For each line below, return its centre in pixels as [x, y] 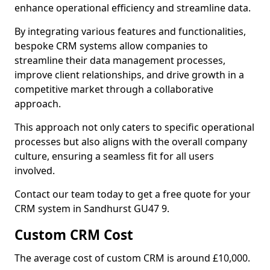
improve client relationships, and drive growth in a [129, 75]
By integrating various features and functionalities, [130, 31]
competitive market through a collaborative [114, 89]
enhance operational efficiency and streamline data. [133, 8]
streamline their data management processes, [120, 60]
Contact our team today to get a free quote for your [133, 194]
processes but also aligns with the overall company [131, 142]
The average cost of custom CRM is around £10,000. [132, 258]
